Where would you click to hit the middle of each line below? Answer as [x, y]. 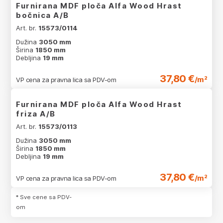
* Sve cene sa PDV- [44, 197]
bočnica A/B [43, 15]
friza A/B [36, 113]
